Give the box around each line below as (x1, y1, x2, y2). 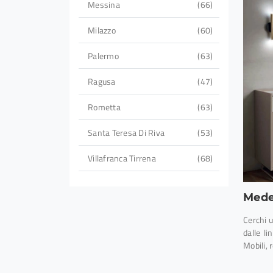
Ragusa (88, 75, 116, 88)
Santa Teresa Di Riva (88, 126, 165, 140)
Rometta (88, 101, 121, 114)
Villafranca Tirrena (88, 152, 156, 165)
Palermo (88, 49, 119, 63)
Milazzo (88, 24, 116, 37)
